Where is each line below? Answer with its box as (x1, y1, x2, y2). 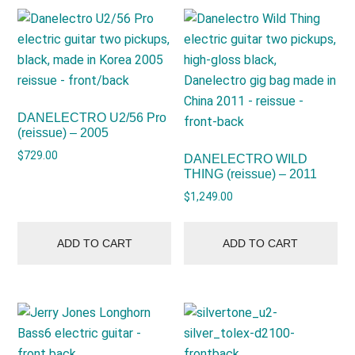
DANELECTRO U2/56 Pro (17, 110, 167, 124)
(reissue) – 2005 (17, 125, 109, 139)
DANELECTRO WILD (184, 151, 308, 166)
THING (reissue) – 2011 (184, 166, 318, 181)
